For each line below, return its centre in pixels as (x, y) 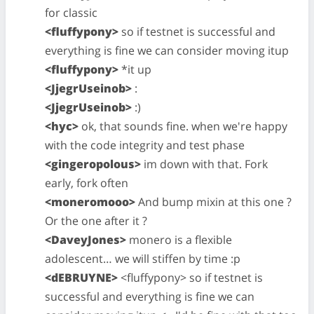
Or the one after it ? (96, 221)
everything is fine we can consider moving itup (167, 50)
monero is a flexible (179, 240)
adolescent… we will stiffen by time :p (143, 259)
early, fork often (87, 183)
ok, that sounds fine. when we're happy (183, 126)
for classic (71, 13)
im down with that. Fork (204, 164)
